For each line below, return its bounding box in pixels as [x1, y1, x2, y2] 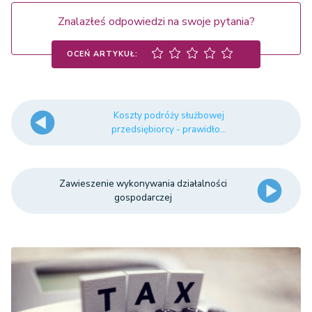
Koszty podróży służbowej [113, 109, 224, 123]
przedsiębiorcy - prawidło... [111, 123, 226, 136]
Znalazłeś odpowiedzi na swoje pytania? [57, 14, 255, 30]
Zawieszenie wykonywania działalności [59, 177, 228, 191]
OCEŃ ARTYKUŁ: [67, 48, 138, 59]
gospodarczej [114, 191, 173, 205]
